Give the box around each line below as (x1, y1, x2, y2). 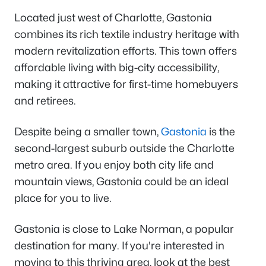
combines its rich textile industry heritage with (14, 27, 239, 40)
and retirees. (14, 94, 76, 107)
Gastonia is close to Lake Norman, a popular (14, 222, 234, 235)
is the (207, 125, 235, 138)
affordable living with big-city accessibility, (14, 61, 219, 74)
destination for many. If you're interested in (14, 239, 224, 252)
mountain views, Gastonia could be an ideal (14, 175, 229, 188)
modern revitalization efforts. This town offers (14, 44, 237, 57)
